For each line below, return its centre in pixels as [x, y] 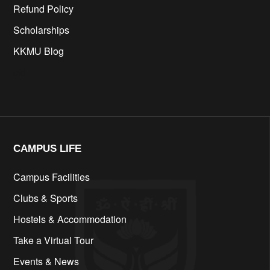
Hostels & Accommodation [70, 219]
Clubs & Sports [46, 198]
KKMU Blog [39, 51]
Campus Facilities [52, 177]
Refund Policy [43, 9]
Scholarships [41, 30]
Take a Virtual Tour [53, 240]
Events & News [46, 262]
